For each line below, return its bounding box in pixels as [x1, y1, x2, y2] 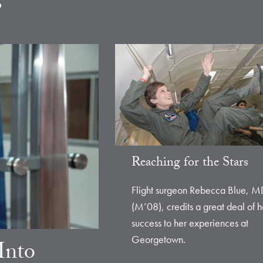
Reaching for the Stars [131, 153, 248, 175]
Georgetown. [131, 232, 186, 247]
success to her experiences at [131, 216, 248, 230]
